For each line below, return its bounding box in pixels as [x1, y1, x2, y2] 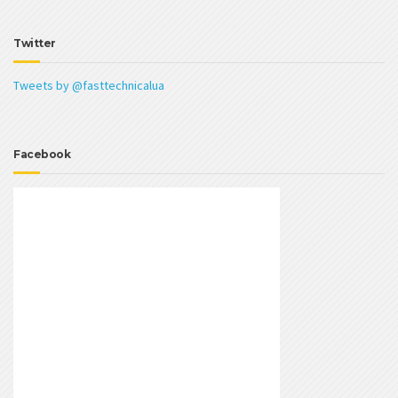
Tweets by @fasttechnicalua [13, 77, 164, 94]
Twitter [13, 36, 56, 51]
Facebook [13, 147, 70, 162]
